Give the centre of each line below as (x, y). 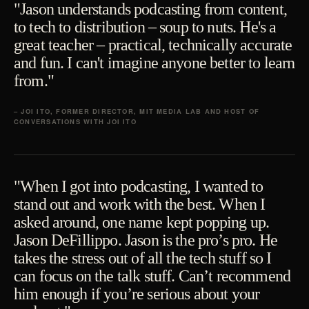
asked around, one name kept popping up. (142, 222)
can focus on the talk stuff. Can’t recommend (152, 276)
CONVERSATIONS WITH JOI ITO (75, 122)
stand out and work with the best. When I (140, 205)
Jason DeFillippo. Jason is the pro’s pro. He (146, 240)
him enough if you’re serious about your (137, 294)
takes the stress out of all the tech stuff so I (143, 258)
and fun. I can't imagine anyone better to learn (154, 63)
